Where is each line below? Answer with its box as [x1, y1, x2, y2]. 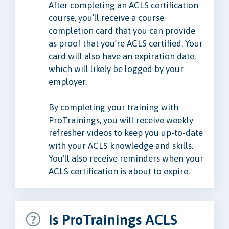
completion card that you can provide [49, 26, 195, 36]
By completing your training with [49, 102, 178, 113]
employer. [49, 77, 87, 87]
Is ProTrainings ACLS [49, 211, 177, 228]
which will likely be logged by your [49, 64, 184, 75]
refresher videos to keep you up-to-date [49, 128, 203, 139]
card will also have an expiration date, [49, 51, 196, 62]
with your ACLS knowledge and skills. [49, 141, 193, 151]
